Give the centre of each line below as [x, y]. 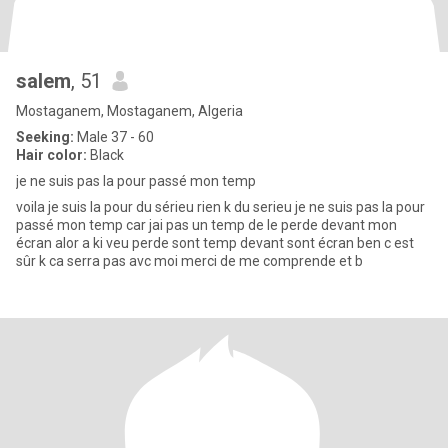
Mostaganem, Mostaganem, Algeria [129, 111]
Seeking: [45, 137]
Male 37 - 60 [114, 137]
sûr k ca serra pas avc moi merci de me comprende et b [272, 261]
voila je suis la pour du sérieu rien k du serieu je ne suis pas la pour [220, 207]
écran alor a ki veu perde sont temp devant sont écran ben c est [109, 243]
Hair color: [51, 155]
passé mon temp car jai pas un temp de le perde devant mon [206, 225]
